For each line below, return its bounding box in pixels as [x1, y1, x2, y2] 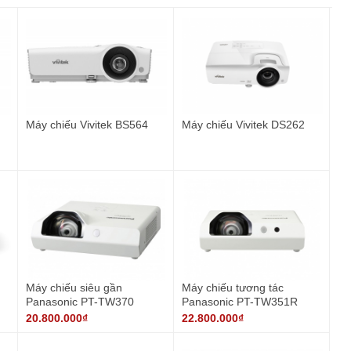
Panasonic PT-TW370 [25, 295, 134, 309]
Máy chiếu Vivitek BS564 [25, 118, 148, 132]
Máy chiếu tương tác [181, 281, 284, 295]
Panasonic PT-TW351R [181, 295, 298, 309]
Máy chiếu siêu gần [25, 281, 122, 295]
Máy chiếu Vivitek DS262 [181, 118, 305, 132]
